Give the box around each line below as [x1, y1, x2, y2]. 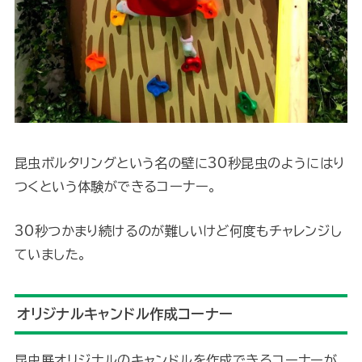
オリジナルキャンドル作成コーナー [17, 307, 234, 322]
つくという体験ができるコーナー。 [14, 179, 217, 193]
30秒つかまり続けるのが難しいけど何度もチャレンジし [14, 224, 343, 238]
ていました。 [14, 247, 87, 262]
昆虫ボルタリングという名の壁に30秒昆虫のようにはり [14, 155, 345, 170]
